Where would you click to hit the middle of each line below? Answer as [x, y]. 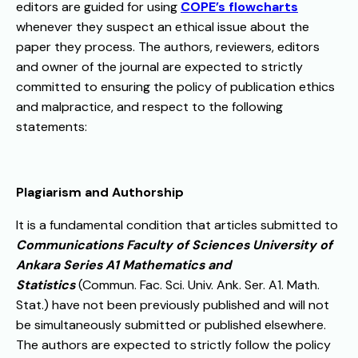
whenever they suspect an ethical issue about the [163, 27]
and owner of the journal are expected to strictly [159, 67]
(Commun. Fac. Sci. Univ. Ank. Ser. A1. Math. [197, 285]
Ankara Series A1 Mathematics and [123, 265]
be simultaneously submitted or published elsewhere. [171, 325]
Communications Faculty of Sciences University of [174, 245]
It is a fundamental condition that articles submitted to [177, 225]
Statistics [46, 285]
